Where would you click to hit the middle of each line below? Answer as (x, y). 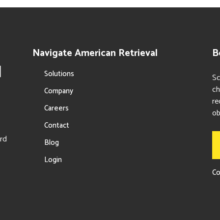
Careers (56, 108)
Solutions (59, 74)
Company (58, 91)
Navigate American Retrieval (95, 53)
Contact (56, 125)
